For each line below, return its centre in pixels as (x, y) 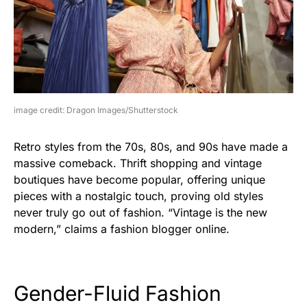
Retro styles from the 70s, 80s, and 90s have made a (151, 146)
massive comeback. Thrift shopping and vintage (138, 163)
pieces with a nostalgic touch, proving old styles (138, 196)
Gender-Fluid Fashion (118, 293)
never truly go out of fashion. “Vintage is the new (140, 212)
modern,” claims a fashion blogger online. (122, 229)
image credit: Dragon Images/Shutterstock (96, 110)
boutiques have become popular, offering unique (139, 179)
